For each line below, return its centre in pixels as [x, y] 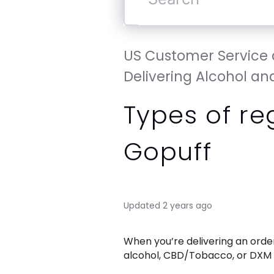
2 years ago [187, 205]
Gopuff [168, 152]
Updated [142, 205]
